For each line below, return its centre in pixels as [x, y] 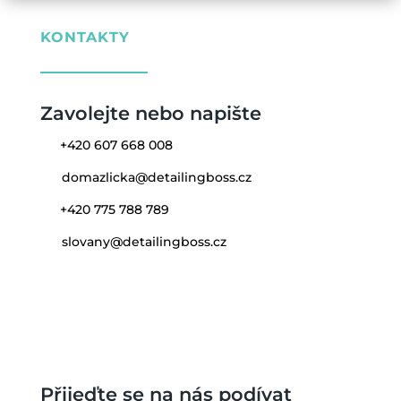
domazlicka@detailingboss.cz [156, 177]
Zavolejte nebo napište [150, 113]
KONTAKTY [85, 37]
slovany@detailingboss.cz [144, 242]
